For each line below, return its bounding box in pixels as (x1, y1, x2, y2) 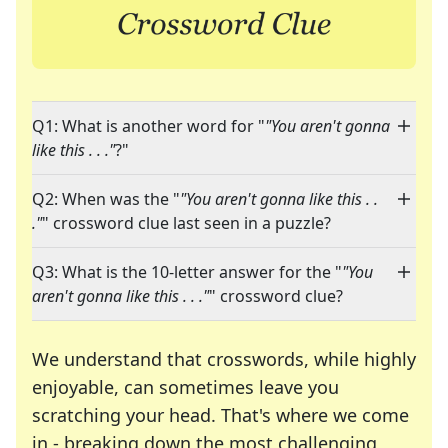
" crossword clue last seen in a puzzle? (42, 212, 331, 235)
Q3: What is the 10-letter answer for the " (32, 261, 342, 284)
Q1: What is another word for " (32, 115, 265, 138)
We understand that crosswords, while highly (32, 347, 416, 372)
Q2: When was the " (32, 188, 180, 211)
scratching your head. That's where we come (32, 403, 409, 428)
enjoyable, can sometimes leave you (32, 375, 339, 400)
